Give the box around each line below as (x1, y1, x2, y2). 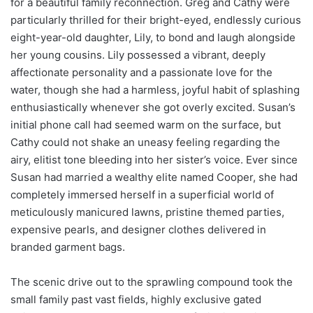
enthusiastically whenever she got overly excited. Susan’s (10, 100, 296, 114)
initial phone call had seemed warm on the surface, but (10, 117, 281, 131)
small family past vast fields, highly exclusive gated (10, 292, 261, 306)
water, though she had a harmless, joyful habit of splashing (10, 82, 300, 96)
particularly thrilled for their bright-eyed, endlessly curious (10, 13, 301, 27)
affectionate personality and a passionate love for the (10, 65, 272, 79)
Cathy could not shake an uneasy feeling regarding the (10, 135, 280, 149)
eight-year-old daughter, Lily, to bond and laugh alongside (10, 30, 296, 44)
